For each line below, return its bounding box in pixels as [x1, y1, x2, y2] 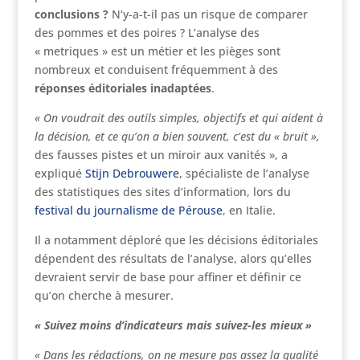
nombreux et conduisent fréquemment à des [34, 62, 278, 77]
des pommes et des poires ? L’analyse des [34, 25, 260, 40]
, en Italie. [222, 202, 276, 218]
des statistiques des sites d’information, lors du [34, 184, 291, 199]
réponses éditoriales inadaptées [34, 80, 211, 96]
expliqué [34, 166, 85, 181]
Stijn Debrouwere [84, 166, 179, 181]
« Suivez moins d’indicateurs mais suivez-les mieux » [34, 317, 312, 333]
